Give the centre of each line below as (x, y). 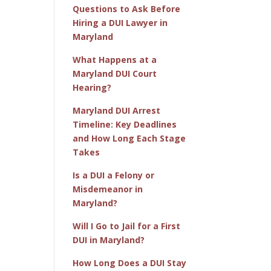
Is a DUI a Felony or (114, 175)
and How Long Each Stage (129, 138)
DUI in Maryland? (109, 240)
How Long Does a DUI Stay (130, 263)
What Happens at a (115, 59)
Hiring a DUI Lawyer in (120, 22)
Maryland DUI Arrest (117, 110)
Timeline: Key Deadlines (125, 124)
